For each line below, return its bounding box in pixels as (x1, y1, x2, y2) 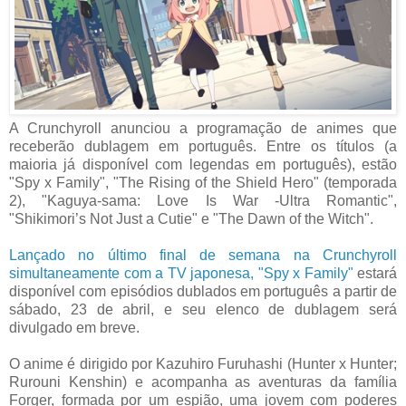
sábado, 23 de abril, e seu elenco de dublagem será (9, 302, 397, 318)
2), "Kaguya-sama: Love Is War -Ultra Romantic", (9, 193, 397, 209)
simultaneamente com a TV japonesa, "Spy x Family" (9, 266, 353, 282)
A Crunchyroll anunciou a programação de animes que (9, 121, 397, 137)
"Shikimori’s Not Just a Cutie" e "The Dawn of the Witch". (9, 211, 373, 227)
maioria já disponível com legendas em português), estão (9, 157, 397, 173)
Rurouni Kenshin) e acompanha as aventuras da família (9, 374, 397, 391)
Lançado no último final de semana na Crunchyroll (9, 247, 397, 264)
